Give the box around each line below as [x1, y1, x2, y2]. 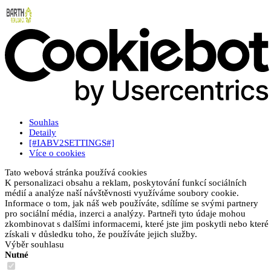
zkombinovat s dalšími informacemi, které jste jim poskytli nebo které [5, 218, 269, 229]
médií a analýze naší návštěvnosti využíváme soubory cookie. [5, 188, 239, 198]
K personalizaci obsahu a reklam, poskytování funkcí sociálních [5, 177, 247, 188]
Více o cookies [29, 148, 85, 158]
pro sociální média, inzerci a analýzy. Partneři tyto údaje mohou [5, 208, 246, 218]
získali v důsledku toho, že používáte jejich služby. [5, 229, 197, 239]
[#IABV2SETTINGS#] [29, 137, 114, 148]
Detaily [29, 127, 56, 137]
